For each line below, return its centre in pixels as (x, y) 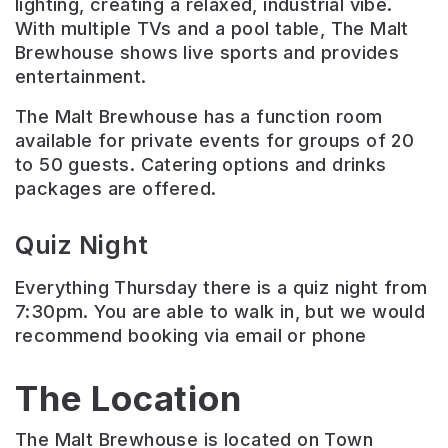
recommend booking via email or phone (191, 336)
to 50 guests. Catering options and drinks (201, 165)
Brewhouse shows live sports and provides (207, 53)
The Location (128, 398)
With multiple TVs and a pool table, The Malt (212, 29)
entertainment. (81, 77)
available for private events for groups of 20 (215, 141)
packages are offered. (116, 189)
